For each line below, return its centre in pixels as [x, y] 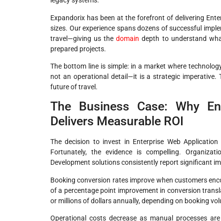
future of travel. [74, 87]
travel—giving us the [83, 38]
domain [128, 38]
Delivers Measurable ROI [117, 121]
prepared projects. [78, 49]
